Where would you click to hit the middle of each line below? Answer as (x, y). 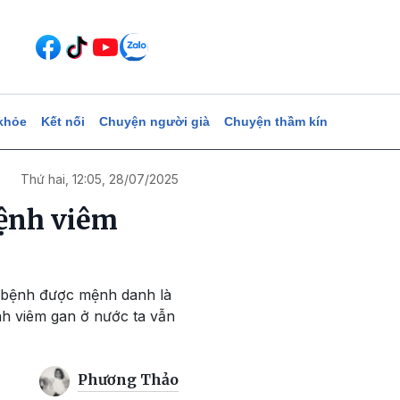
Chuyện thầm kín (275, 121)
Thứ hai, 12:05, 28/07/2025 (100, 179)
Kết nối (62, 121)
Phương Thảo (128, 380)
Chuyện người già (154, 121)
